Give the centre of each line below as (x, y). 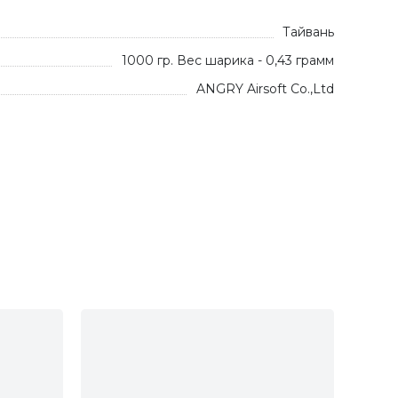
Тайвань (308, 32)
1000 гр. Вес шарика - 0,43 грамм (228, 60)
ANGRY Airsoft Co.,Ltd (265, 89)
